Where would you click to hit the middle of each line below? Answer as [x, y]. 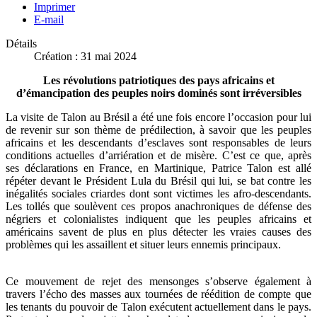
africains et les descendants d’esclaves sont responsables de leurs [158, 143]
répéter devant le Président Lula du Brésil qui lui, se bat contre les [158, 181]
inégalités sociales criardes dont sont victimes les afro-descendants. [158, 194]
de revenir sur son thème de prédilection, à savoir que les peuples [158, 130]
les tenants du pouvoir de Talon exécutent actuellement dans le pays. [158, 307]
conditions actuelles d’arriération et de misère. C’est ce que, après [158, 156]
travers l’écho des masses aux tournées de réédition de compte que [158, 294]
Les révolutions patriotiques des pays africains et [158, 81]
